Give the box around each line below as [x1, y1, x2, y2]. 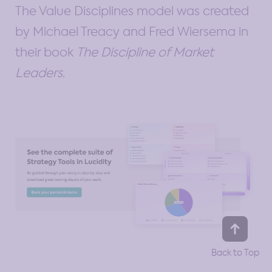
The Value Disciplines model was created [15, 2, 249, 19]
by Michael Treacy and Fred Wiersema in [15, 23, 248, 39]
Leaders [15, 64, 63, 81]
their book [15, 44, 76, 60]
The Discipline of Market [76, 44, 214, 60]
